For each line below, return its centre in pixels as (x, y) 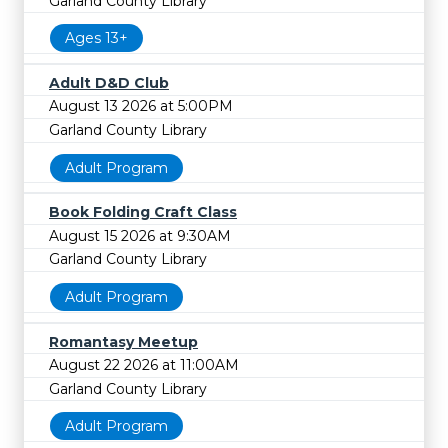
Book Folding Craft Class (143, 212)
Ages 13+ (96, 38)
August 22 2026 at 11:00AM (144, 365)
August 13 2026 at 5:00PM (141, 106)
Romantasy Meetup (123, 341)
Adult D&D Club (109, 82)
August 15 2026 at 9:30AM (140, 235)
